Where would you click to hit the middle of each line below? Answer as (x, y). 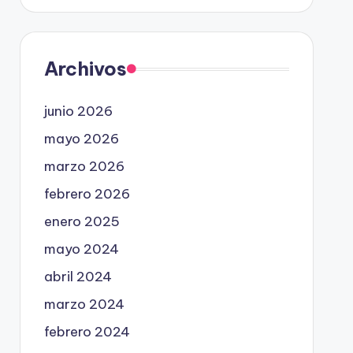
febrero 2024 (87, 332)
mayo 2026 (81, 139)
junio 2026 (78, 111)
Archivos (85, 69)
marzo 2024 (84, 304)
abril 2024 (78, 277)
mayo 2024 (81, 249)
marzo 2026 (84, 166)
